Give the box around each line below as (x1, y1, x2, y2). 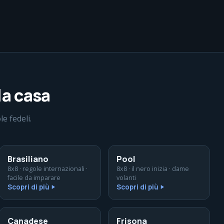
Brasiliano (7, 153, 48, 164)
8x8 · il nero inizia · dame (116, 164, 189, 173)
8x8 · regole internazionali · (7, 164, 87, 173)
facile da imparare (7, 173, 60, 182)
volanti (116, 173, 136, 182)
